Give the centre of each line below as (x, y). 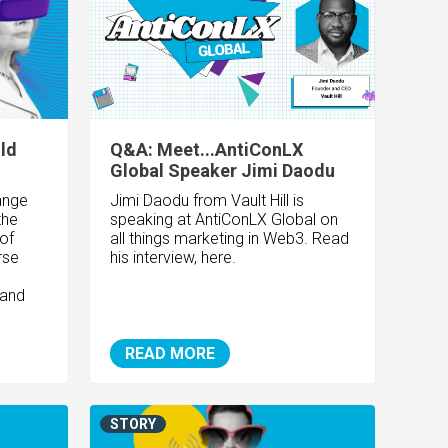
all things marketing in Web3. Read (230, 239)
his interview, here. (175, 258)
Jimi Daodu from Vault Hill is (207, 201)
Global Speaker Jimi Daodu (223, 171)
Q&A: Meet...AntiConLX (207, 150)
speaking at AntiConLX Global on (224, 220)
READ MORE (170, 354)
